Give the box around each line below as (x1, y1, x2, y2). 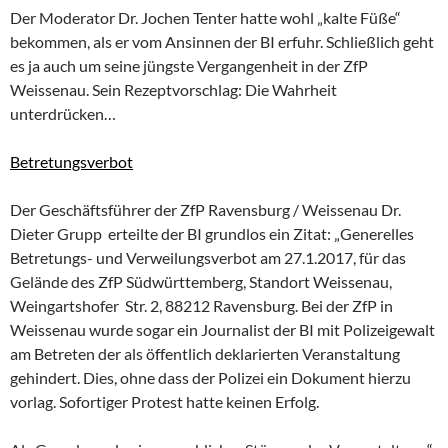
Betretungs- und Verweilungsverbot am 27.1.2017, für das (10, 247, 406, 267)
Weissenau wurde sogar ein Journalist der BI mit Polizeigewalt (10, 319, 435, 339)
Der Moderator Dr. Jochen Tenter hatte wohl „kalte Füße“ (10, 7, 401, 27)
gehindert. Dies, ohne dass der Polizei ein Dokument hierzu (10, 367, 411, 387)
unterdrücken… (10, 103, 116, 123)
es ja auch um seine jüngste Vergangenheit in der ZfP (10, 55, 368, 75)
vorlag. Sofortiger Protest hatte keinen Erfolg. (10, 391, 319, 411)
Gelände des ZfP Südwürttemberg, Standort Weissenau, (10, 271, 392, 291)
